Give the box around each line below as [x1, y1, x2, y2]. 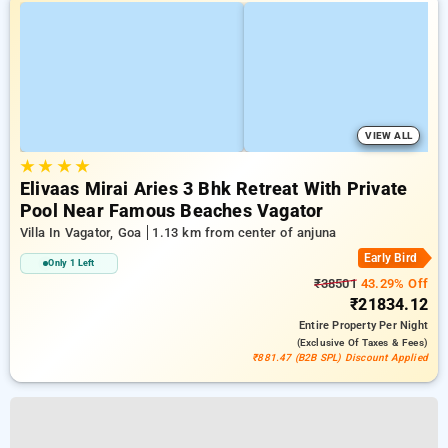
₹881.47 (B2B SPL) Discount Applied [252, 352, 428, 363]
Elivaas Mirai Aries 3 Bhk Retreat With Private [20, 179, 408, 199]
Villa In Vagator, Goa [20, 225, 146, 240]
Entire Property [298, 319, 380, 332]
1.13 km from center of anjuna [152, 225, 337, 240]
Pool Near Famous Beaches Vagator [20, 201, 324, 221]
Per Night [379, 319, 428, 332]
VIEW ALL [365, 130, 412, 141]
